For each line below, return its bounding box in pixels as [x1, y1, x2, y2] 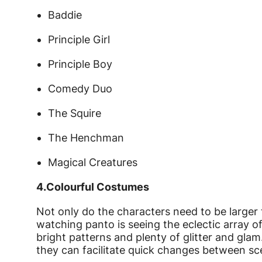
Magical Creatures [48, 156, 137, 169]
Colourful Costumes [46, 181, 149, 194]
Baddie [48, 9, 82, 22]
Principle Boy [48, 58, 112, 71]
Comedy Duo [48, 82, 112, 95]
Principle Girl [48, 33, 110, 46]
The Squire [48, 107, 101, 120]
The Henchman [48, 132, 124, 144]
